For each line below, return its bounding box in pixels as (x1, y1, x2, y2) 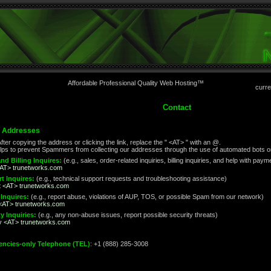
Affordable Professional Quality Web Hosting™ (67, 79, 204, 87)
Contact (162, 103, 191, 112)
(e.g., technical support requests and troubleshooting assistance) (34, 175, 227, 182)
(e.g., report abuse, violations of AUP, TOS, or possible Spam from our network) (29, 193, 264, 200)
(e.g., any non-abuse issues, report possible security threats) (36, 211, 218, 218)
